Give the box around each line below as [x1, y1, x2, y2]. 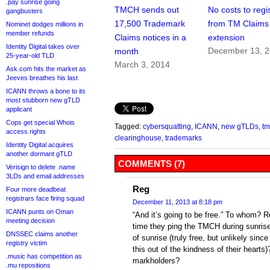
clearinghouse [115, 134, 162, 142]
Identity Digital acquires [6, 141, 74, 148]
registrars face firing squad [6, 195, 84, 202]
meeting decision [6, 217, 55, 224]
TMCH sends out [115, 5, 179, 15]
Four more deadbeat [6, 186, 66, 193]
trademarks [165, 134, 202, 142]
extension [208, 33, 245, 43]
